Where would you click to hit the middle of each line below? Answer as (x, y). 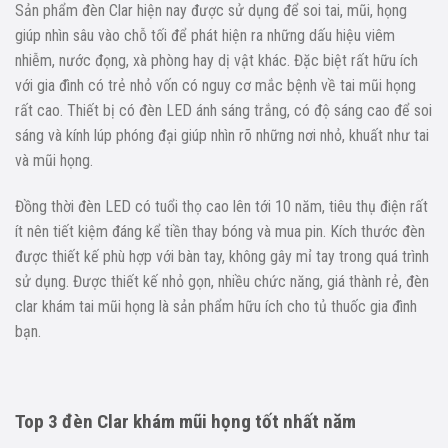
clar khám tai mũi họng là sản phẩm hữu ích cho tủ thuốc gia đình (216, 306)
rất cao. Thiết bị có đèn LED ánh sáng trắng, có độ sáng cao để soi (223, 110)
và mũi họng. (54, 160)
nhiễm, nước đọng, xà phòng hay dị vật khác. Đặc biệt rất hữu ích (216, 60)
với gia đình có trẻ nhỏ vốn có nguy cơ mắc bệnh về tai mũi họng (215, 85)
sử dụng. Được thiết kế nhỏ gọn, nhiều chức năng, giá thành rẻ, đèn (222, 281)
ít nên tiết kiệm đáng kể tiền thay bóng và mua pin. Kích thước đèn (220, 231)
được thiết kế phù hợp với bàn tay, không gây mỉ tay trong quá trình (222, 256)
